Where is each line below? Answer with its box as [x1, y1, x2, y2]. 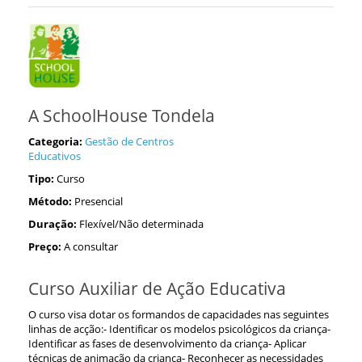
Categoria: [28, 134, 82, 149]
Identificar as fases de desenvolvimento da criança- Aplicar [28, 336, 306, 351]
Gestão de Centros [85, 134, 174, 149]
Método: [28, 194, 72, 208]
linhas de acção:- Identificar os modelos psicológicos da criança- [28, 322, 330, 336]
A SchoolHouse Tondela [28, 104, 215, 127]
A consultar [64, 239, 118, 254]
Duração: [28, 217, 77, 231]
